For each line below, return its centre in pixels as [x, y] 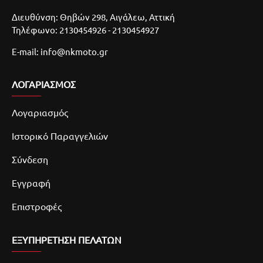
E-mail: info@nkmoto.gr [60, 51]
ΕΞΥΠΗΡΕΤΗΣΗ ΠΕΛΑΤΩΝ [67, 240]
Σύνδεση [30, 159]
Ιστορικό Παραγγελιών [60, 136]
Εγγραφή [31, 183]
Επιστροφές [37, 206]
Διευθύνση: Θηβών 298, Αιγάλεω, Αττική [93, 17]
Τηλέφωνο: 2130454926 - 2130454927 [96, 30]
